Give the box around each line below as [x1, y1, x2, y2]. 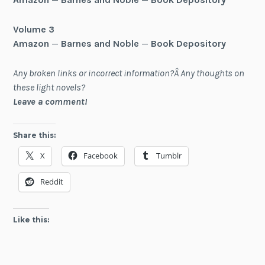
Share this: [13, 131, 56, 140]
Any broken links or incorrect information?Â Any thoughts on [13, 67, 245, 79]
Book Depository [151, 37, 227, 49]
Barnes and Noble [61, 37, 140, 49]
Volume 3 [13, 23, 55, 35]
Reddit [40, 176, 64, 188]
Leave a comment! [13, 95, 88, 107]
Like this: [13, 215, 50, 225]
